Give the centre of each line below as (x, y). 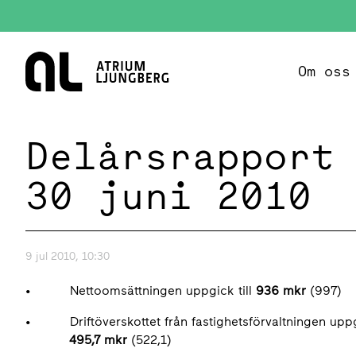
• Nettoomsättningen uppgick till (141, 290)
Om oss (324, 70)
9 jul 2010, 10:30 (68, 256)
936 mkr (281, 290)
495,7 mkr (98, 340)
